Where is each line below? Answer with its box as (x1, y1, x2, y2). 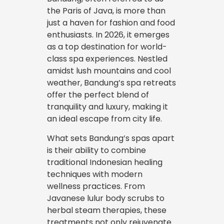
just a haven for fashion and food (47, 17, 175, 28)
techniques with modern (47, 168, 142, 180)
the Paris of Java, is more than (47, 5, 165, 16)
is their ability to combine (47, 144, 146, 156)
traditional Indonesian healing (47, 156, 162, 168)
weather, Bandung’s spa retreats (47, 77, 176, 88)
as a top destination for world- (47, 41, 167, 52)
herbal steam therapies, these (47, 204, 166, 216)
